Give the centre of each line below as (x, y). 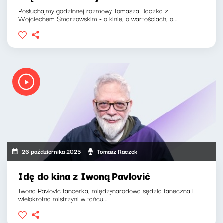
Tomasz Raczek (117, 151)
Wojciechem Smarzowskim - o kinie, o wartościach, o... (98, 19)
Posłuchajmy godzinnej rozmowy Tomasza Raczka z (93, 11)
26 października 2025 (52, 151)
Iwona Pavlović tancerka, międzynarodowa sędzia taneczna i (106, 190)
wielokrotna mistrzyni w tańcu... (63, 198)
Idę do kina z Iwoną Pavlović (84, 175)
